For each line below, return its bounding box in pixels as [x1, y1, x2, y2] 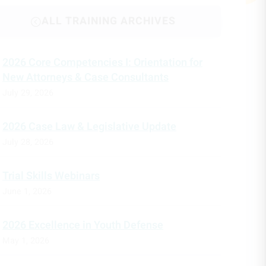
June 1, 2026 [2, 185, 52, 198]
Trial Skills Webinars [2, 168, 100, 185]
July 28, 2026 [2, 136, 53, 149]
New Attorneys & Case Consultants [2, 69, 169, 86]
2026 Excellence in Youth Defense [2, 217, 163, 234]
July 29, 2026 [2, 87, 53, 100]
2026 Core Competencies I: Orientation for [2, 55, 202, 71]
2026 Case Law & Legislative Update [2, 119, 176, 135]
